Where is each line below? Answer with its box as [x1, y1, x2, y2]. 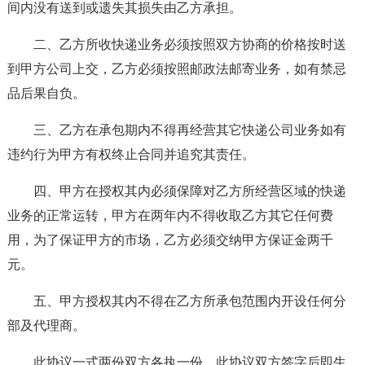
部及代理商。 [7, 319, 86, 332]
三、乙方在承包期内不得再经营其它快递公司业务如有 [33, 123, 346, 137]
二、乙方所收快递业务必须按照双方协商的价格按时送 [33, 37, 346, 51]
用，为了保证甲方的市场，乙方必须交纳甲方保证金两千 [7, 233, 333, 247]
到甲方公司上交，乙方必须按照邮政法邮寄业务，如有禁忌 [7, 62, 346, 76]
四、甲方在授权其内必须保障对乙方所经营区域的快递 [33, 184, 346, 198]
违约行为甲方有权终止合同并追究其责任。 [7, 147, 255, 161]
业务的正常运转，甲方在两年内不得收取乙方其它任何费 [7, 209, 333, 222]
